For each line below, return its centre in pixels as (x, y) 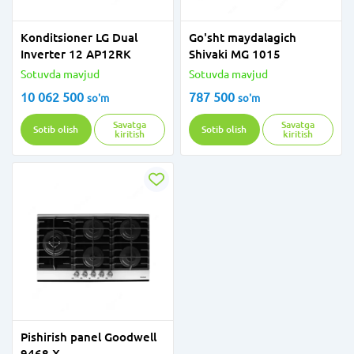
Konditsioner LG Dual (79, 38)
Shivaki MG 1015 (235, 54)
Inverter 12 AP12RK (76, 54)
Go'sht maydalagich (243, 38)
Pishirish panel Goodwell (88, 337)
